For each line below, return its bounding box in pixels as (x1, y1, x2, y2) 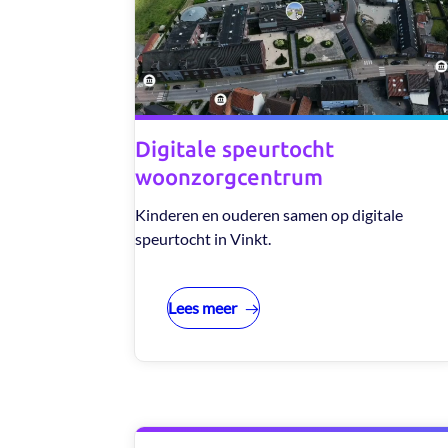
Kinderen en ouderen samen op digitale (135, 204, 404, 224)
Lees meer (168, 297, 238, 317)
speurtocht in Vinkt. (135, 228, 275, 248)
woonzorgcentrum (135, 163, 324, 189)
